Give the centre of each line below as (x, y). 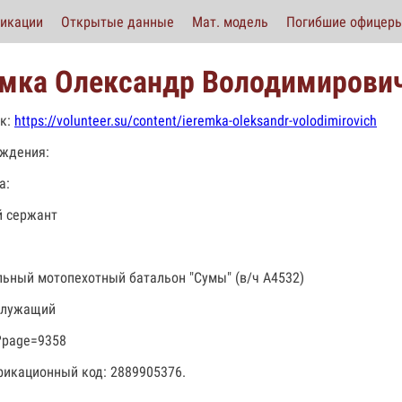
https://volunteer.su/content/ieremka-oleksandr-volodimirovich (196, 121)
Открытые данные (118, 22)
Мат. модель (230, 22)
